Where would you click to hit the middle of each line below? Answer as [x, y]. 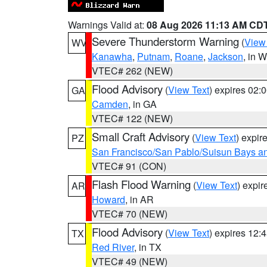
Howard [108, 199]
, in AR [139, 199]
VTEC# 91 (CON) [129, 166]
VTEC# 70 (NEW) [130, 214]
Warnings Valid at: [107, 25]
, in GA [142, 104]
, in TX [148, 247]
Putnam [153, 56]
